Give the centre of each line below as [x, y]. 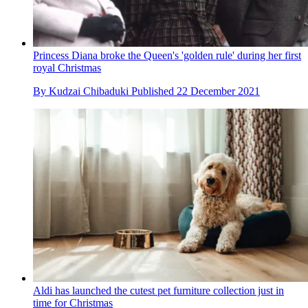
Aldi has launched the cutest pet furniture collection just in [158, 290]
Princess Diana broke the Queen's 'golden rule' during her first [167, 56]
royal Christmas [67, 68]
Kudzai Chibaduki [89, 91]
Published [154, 91]
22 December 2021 [218, 91]
